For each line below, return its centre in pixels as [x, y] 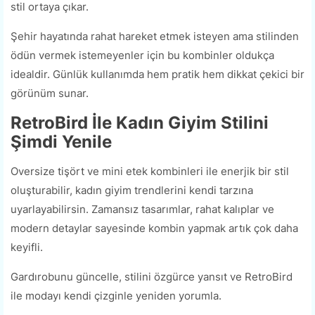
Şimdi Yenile [61, 142]
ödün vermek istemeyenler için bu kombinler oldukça [142, 56]
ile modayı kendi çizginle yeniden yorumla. [116, 296]
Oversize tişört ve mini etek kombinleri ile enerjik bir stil [150, 172]
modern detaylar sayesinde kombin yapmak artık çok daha [154, 229]
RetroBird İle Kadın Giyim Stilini [140, 123]
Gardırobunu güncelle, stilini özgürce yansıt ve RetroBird [152, 277]
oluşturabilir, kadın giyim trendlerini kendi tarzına [132, 191]
